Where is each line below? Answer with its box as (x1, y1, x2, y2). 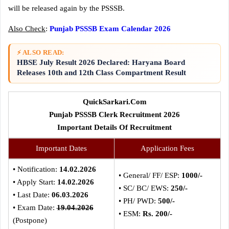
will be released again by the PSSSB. (8, 4, 125, 12)
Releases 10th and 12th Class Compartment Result (17, 68, 188, 77)
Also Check (8, 24, 45, 33)
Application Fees (141, 144, 194, 152)
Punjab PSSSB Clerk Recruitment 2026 (49, 110, 180, 119)
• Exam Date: (12, 203, 57, 212)
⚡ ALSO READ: (17, 49, 64, 56)
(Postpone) (12, 216, 47, 224)
